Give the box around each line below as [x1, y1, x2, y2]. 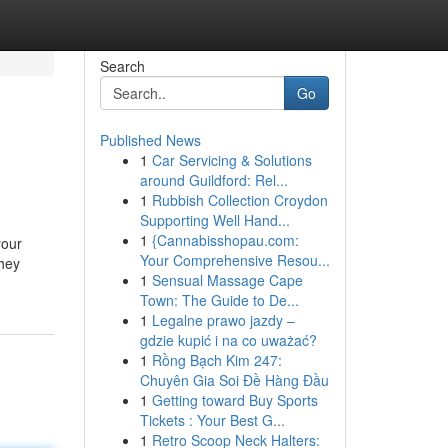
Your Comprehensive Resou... [139, 250, 330, 270]
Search [99, 56, 145, 76]
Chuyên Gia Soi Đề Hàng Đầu [139, 370, 329, 390]
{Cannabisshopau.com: [151, 230, 299, 250]
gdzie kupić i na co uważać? [139, 330, 317, 350]
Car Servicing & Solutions [151, 150, 312, 170]
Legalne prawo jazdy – [151, 310, 295, 330]
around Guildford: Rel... [139, 170, 288, 190]
